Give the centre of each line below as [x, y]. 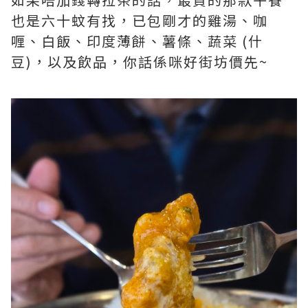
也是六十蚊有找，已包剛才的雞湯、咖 [140, 20]
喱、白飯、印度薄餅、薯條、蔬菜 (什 [137, 41]
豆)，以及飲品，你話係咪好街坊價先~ [140, 61]
